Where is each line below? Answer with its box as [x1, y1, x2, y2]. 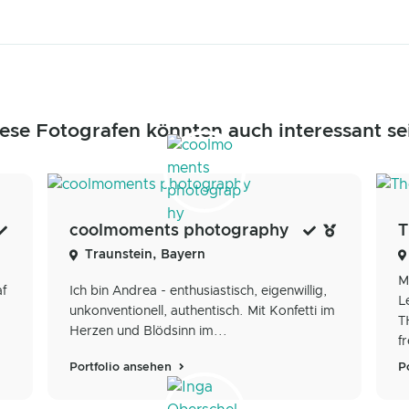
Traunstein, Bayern [85, 248, 205, 262]
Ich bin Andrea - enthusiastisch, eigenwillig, [69, 285, 327, 299]
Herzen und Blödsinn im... [69, 325, 227, 339]
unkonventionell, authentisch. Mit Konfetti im [69, 305, 335, 319]
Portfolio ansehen [69, 362, 175, 374]
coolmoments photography [69, 223, 288, 240]
